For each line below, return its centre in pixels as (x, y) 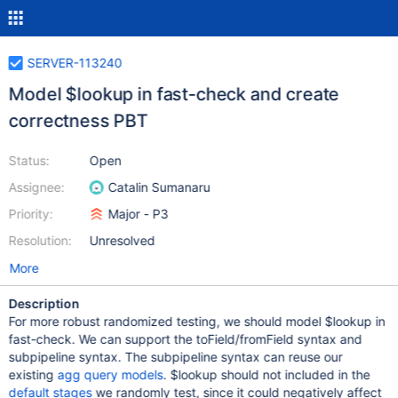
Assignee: (36, 187)
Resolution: (40, 240)
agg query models (110, 374)
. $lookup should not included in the (267, 374)
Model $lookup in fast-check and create (174, 94)
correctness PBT (78, 121)
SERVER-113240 (75, 63)
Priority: (31, 214)
